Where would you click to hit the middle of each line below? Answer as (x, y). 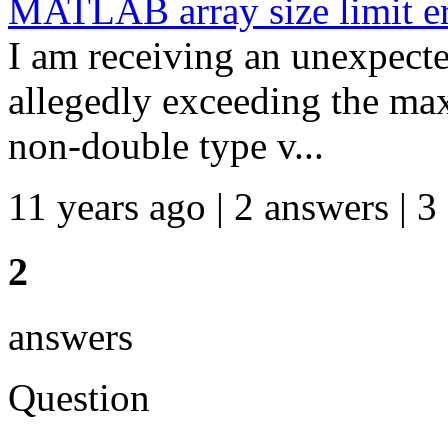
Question (79, 397)
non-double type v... (166, 146)
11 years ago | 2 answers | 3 (222, 207)
